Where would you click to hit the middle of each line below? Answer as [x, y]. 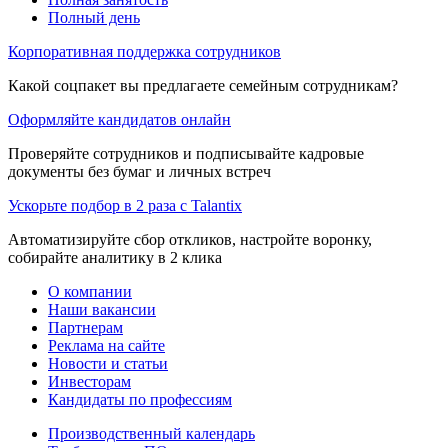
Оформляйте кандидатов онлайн [119, 119]
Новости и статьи [108, 363]
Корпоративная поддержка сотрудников [144, 51]
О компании [90, 291]
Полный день [94, 17]
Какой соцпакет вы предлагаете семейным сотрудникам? [203, 85]
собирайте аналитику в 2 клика [115, 257]
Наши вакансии [102, 309]
